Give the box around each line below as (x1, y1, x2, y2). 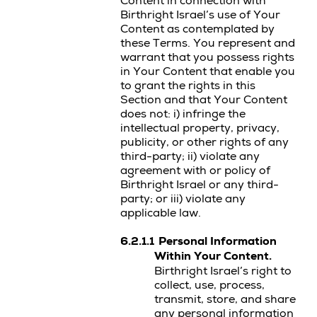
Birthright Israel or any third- (120, 178, 279, 192)
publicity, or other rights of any (120, 135, 289, 149)
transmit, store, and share (154, 292, 296, 306)
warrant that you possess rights (120, 50, 294, 64)
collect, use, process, (154, 278, 265, 292)
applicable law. (120, 206, 201, 220)
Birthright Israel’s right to (154, 264, 292, 278)
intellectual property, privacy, (120, 121, 279, 135)
